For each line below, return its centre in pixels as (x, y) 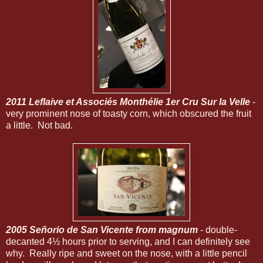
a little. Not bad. (39, 125)
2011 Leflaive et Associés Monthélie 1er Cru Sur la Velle (128, 102)
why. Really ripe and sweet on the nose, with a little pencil (127, 253)
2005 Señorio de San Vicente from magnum (103, 230)
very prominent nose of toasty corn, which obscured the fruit (129, 113)
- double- (219, 230)
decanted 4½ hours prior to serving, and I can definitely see (128, 241)
